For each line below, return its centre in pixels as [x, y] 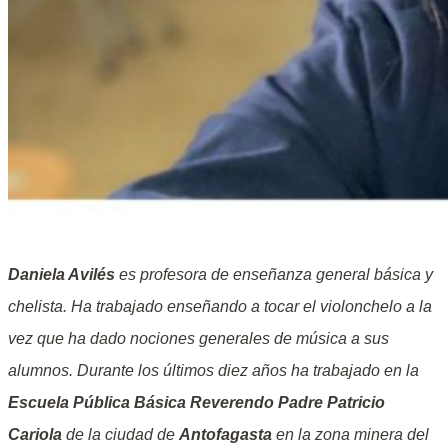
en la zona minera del [350, 434]
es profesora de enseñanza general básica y [274, 274]
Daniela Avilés [61, 274]
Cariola [35, 434]
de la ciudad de [120, 434]
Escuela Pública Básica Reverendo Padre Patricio [196, 402]
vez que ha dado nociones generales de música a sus [198, 338]
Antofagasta [225, 434]
